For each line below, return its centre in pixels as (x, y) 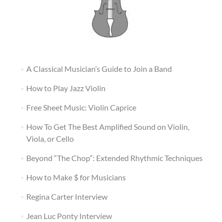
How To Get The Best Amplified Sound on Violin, (108, 126)
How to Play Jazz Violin (66, 88)
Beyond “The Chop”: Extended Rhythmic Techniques (114, 158)
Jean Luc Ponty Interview (69, 216)
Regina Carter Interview (67, 196)
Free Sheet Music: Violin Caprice (81, 107)
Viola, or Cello (50, 138)
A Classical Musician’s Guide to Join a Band (99, 68)
